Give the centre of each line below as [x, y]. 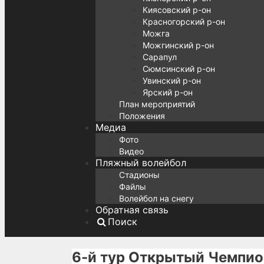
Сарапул [160, 57]
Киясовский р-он [177, 10]
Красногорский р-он [184, 22]
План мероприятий [157, 104]
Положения [142, 116]
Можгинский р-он [178, 45]
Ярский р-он [168, 92]
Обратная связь [132, 210]
